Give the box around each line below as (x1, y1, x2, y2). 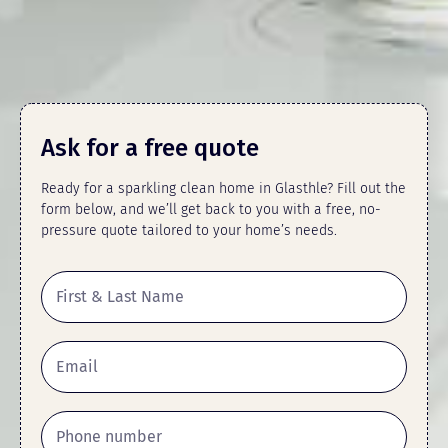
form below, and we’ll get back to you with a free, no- (41, 201, 381, 218)
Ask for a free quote (41, 134, 259, 162)
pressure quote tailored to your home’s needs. (41, 222, 337, 239)
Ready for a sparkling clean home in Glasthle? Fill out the (41, 180, 406, 197)
